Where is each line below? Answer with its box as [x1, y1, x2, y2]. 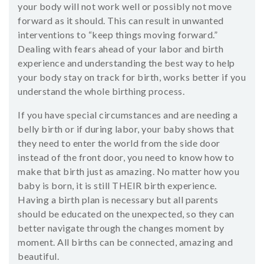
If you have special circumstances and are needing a [18, 109, 238, 121]
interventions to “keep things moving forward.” [18, 29, 217, 41]
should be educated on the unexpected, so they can [18, 208, 235, 220]
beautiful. [18, 250, 59, 262]
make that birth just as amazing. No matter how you [18, 166, 239, 177]
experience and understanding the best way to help [18, 57, 235, 69]
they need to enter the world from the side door [18, 137, 220, 149]
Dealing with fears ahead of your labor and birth [18, 43, 223, 55]
